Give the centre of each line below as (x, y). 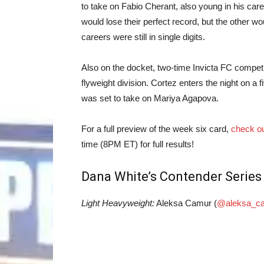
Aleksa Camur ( (186, 203)
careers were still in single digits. (143, 37)
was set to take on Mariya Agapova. (150, 98)
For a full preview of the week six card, (156, 129)
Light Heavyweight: (118, 203)
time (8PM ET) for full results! (138, 144)
